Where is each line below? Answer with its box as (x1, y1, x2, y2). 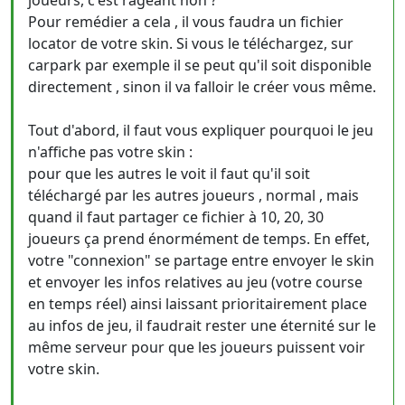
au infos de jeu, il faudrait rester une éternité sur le (28, 316, 376, 335)
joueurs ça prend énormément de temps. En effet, (28, 229, 370, 249)
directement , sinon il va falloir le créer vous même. (28, 77, 376, 97)
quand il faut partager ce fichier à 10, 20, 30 (28, 207, 324, 227)
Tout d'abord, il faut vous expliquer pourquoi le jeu (28, 120, 373, 140)
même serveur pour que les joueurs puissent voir (28, 337, 365, 357)
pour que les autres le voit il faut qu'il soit (28, 164, 310, 184)
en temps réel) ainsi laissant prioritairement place (28, 294, 367, 314)
